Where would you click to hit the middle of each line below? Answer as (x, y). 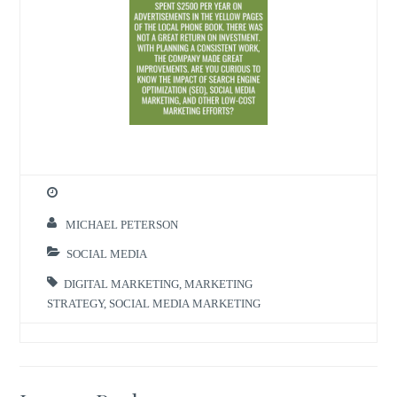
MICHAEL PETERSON (122, 224)
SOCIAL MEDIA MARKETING (185, 303)
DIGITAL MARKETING (122, 284)
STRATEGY (76, 303)
